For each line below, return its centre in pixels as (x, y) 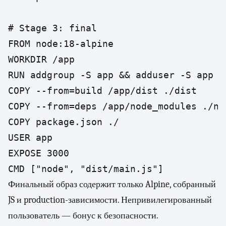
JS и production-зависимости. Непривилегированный (110, 200)
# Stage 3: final (52, 28)
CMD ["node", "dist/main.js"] (86, 169)
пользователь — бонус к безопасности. (83, 216)
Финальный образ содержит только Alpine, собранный (112, 184)
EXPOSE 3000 (39, 153)
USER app (30, 137)
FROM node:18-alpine (61, 44)
